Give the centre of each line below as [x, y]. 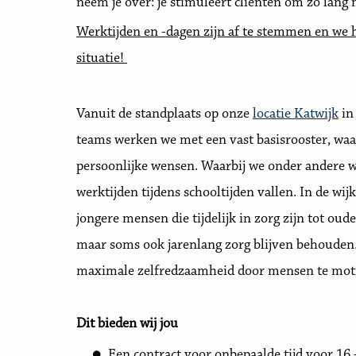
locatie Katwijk [296, 114]
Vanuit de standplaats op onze [164, 114]
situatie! [102, 59]
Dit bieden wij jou [127, 324]
